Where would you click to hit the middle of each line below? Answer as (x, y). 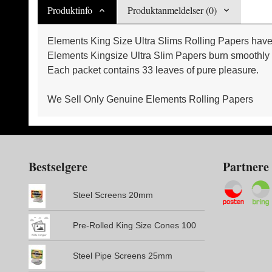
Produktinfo (70, 10)
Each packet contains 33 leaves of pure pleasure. (153, 70)
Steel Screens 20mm (113, 195)
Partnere (246, 167)
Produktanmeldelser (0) (172, 10)
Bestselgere (58, 167)
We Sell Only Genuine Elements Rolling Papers (150, 100)
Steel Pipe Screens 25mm (122, 256)
